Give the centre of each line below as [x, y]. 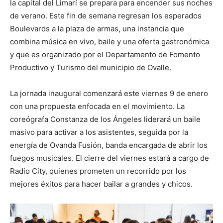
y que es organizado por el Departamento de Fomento [105, 55]
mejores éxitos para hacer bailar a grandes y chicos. [101, 184]
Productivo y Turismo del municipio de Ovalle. [91, 68]
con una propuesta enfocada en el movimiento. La [97, 107]
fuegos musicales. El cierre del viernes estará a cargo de [110, 158]
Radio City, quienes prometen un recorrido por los [98, 171]
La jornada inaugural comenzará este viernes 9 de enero [109, 94]
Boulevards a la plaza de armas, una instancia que [97, 29]
